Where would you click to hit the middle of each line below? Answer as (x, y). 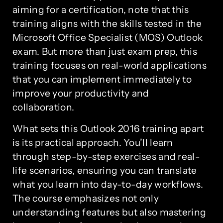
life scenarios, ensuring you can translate (105, 170)
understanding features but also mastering (110, 212)
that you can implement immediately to (102, 79)
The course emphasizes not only (86, 198)
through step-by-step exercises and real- (106, 156)
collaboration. (44, 107)
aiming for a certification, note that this (101, 10)
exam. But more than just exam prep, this (105, 52)
